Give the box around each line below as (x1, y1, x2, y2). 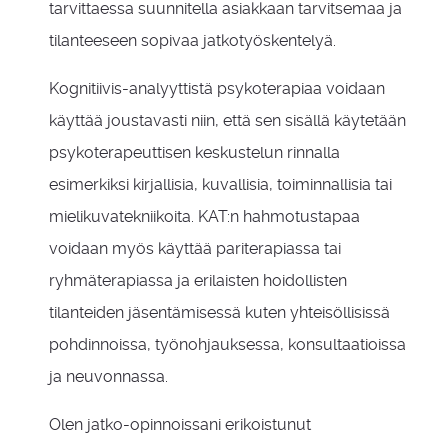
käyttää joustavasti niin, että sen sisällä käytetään (49, 111, 406, 130)
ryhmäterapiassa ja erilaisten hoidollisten (49, 271, 347, 290)
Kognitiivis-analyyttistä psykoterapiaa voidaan (49, 79, 385, 98)
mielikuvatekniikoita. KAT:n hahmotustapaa (49, 207, 360, 226)
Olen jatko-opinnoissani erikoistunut (49, 415, 311, 434)
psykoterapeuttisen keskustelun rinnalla (49, 143, 340, 162)
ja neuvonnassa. (49, 367, 168, 386)
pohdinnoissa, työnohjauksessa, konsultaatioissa (49, 335, 406, 354)
